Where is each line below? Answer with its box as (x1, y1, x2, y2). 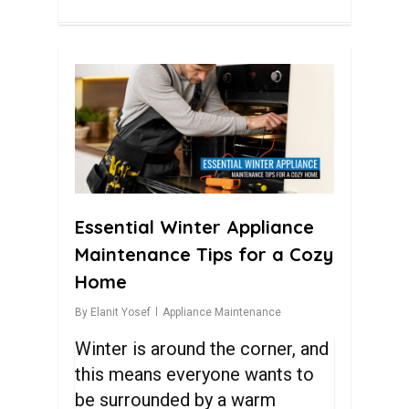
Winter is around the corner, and (75, 338, 330, 360)
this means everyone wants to (75, 363, 315, 385)
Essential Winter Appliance (75, 215, 314, 238)
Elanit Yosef (90, 306, 151, 319)
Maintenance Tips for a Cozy (75, 243, 333, 266)
